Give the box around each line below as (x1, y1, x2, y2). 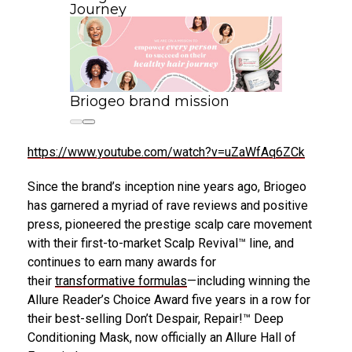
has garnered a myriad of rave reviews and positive (27, 198, 308, 214)
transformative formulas (55, 273, 187, 289)
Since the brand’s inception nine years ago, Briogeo (27, 179, 306, 195)
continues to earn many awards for (27, 255, 216, 270)
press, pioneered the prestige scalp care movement (27, 217, 312, 233)
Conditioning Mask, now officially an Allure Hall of (27, 330, 296, 346)
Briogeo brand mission (70, 93, 229, 111)
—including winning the (187, 273, 310, 289)
